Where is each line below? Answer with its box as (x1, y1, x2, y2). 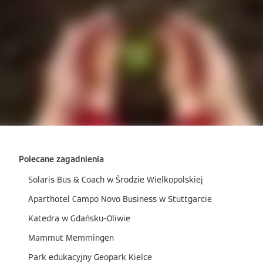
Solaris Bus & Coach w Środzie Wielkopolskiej (28, 174, 203, 185)
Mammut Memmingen (28, 232, 114, 243)
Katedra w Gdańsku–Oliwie (28, 213, 130, 224)
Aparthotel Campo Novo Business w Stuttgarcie (28, 194, 212, 204)
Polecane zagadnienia (19, 154, 104, 164)
